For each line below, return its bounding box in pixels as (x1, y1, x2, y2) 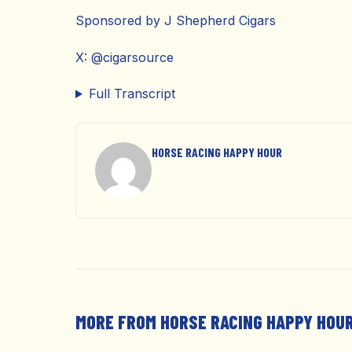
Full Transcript (88, 86, 175, 101)
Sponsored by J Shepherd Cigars (75, 13, 276, 28)
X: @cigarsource (75, 49, 174, 65)
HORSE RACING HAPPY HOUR (152, 145, 282, 159)
